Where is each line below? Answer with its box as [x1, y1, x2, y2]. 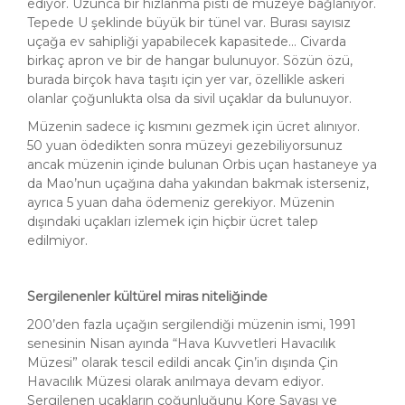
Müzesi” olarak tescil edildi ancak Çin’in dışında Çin [27, 354, 338, 372]
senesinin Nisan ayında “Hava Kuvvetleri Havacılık [27, 335, 335, 353]
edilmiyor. [27, 232, 88, 250]
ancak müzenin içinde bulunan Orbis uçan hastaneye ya [27, 156, 377, 174]
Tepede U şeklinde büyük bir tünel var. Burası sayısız [27, 14, 351, 32]
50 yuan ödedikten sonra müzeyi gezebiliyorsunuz [27, 137, 343, 155]
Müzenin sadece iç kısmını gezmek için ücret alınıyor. [27, 118, 360, 136]
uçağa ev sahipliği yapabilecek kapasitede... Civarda [27, 33, 346, 51]
